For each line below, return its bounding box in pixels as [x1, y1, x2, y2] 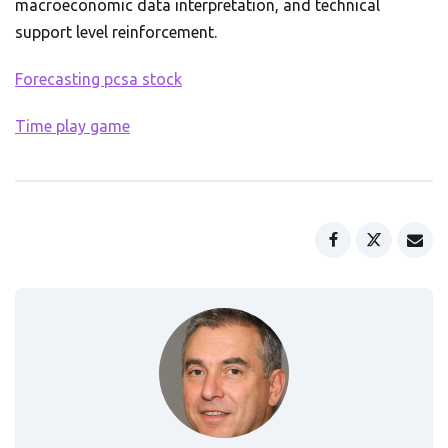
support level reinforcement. [15, 23, 217, 41]
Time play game [15, 117, 130, 135]
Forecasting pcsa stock [15, 70, 182, 88]
